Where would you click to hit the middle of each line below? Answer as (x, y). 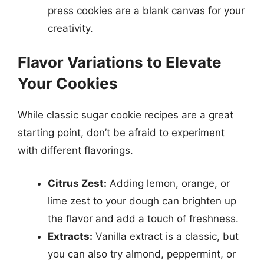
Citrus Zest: (77, 183)
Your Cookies (68, 83)
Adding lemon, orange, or (168, 183)
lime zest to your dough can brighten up (142, 201)
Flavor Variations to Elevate (120, 62)
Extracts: (70, 236)
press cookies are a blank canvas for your (146, 10)
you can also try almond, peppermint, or (142, 254)
